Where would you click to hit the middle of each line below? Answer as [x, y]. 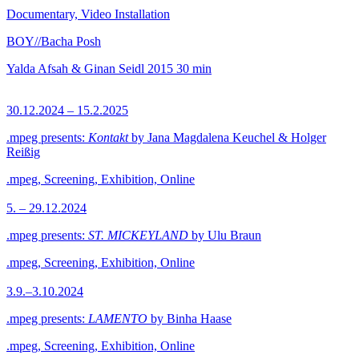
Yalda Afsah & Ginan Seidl [75, 69]
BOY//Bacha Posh [54, 41]
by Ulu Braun [225, 235]
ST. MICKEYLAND [138, 235]
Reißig [23, 152]
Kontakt [108, 137]
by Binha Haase [190, 319]
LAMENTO [118, 319]
